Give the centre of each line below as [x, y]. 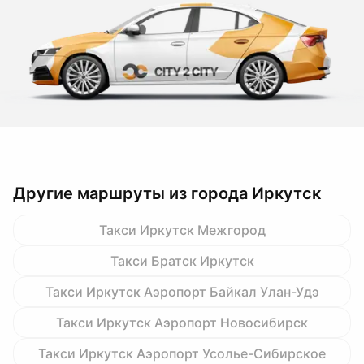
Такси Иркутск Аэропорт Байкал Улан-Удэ [182, 292]
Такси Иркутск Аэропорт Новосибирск [182, 323]
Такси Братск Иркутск [182, 261]
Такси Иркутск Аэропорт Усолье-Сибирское [182, 353]
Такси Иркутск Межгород [182, 230]
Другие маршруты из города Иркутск [167, 193]
